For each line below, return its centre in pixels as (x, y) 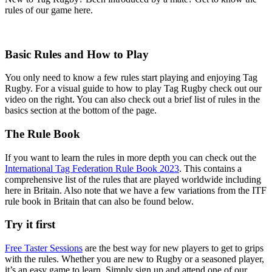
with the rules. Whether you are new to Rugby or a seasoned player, (134, 259)
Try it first (30, 225)
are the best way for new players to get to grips (173, 248)
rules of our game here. (49, 10)
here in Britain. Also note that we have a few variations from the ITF (136, 190)
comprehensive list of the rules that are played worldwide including (133, 179)
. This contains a (210, 168)
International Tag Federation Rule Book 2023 (92, 168)
